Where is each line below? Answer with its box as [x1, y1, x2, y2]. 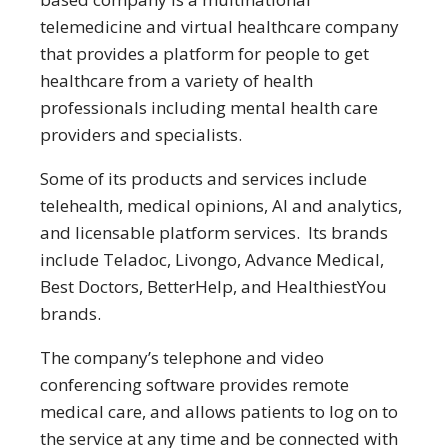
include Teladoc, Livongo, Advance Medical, [40, 248, 384, 271]
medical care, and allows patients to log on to [40, 400, 398, 423]
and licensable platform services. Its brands [40, 221, 388, 244]
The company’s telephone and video [40, 346, 324, 369]
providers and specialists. [40, 123, 242, 146]
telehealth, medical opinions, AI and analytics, [40, 194, 402, 217]
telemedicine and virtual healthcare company [40, 15, 399, 38]
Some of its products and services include [40, 167, 367, 190]
